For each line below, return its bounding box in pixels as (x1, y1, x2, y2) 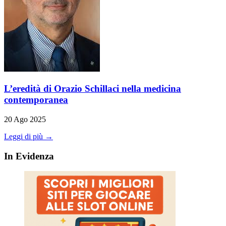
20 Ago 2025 (4, 115, 46, 124)
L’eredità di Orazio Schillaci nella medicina (4, 83, 181, 94)
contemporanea (4, 94, 68, 105)
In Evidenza (4, 150, 54, 161)
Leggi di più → (4, 132, 53, 141)
